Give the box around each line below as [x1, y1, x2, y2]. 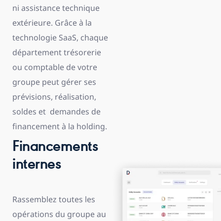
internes [12, 157, 61, 173]
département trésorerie [12, 47, 101, 58]
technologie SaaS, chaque [12, 32, 108, 43]
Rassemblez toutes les [12, 194, 95, 205]
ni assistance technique [12, 2, 100, 13]
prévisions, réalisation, [12, 91, 96, 102]
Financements [12, 140, 98, 155]
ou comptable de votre [12, 62, 97, 73]
